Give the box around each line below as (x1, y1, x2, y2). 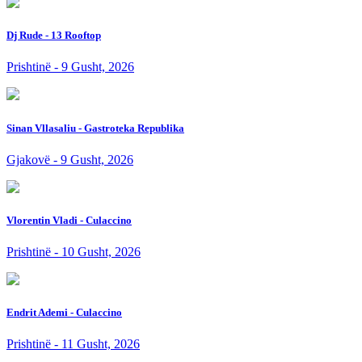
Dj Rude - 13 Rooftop (6, 29, 101, 42)
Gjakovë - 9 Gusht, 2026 (6, 152, 133, 166)
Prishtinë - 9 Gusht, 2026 (6, 60, 134, 74)
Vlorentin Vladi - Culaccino (6, 213, 132, 226)
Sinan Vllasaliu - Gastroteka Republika (6, 121, 184, 134)
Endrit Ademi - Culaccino (6, 306, 122, 319)
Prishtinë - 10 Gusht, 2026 (6, 245, 141, 259)
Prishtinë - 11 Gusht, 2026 (6, 337, 140, 351)
